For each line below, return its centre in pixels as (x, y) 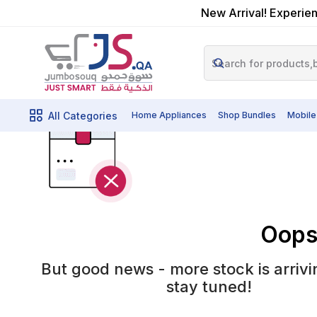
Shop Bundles (247, 115)
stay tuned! (209, 286)
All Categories (83, 115)
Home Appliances (169, 115)
